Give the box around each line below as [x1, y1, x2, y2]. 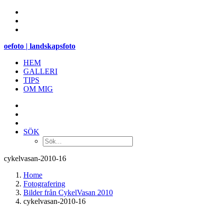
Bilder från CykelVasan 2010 [23, 188, 113, 197]
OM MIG [23, 85, 53, 93]
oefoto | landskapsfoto [4, 42, 75, 50]
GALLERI [23, 67, 57, 75]
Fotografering [23, 180, 65, 188]
